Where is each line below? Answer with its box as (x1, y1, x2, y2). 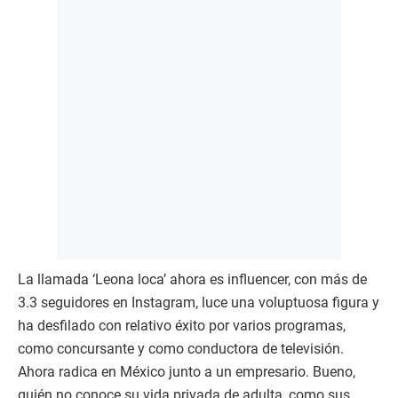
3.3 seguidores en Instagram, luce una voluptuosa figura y (18, 293, 379, 311)
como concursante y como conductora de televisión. (18, 339, 344, 357)
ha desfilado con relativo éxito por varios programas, (18, 316, 346, 334)
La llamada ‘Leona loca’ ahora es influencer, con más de (18, 270, 367, 288)
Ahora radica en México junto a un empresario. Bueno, (18, 362, 355, 380)
